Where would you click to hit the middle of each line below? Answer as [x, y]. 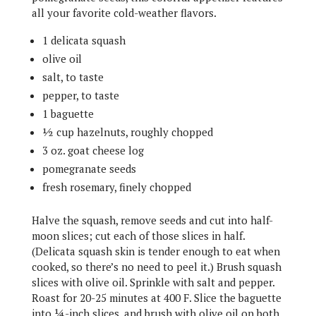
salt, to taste [73, 77]
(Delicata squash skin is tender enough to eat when [156, 251]
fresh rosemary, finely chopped [118, 187]
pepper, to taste [80, 95]
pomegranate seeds [89, 169]
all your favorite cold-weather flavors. [124, 13]
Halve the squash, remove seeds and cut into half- [152, 220]
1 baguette [68, 114]
